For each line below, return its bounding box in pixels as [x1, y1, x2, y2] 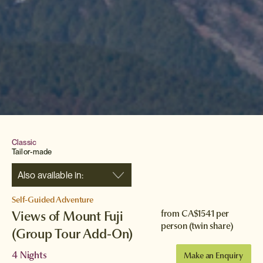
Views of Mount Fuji [12, 207, 123, 225]
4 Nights [12, 248, 47, 261]
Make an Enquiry [184, 249, 244, 261]
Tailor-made [12, 147, 52, 156]
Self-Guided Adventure [12, 194, 94, 205]
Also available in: [18, 170, 84, 181]
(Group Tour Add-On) [12, 225, 133, 242]
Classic [12, 138, 36, 147]
